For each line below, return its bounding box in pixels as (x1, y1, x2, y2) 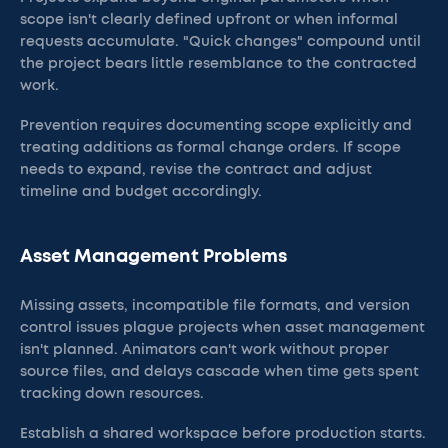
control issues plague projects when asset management (20, 321, 425, 335)
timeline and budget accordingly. (20, 185, 262, 199)
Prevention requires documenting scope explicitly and (20, 119, 412, 133)
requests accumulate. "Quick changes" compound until (20, 35, 421, 49)
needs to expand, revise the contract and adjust (20, 163, 372, 177)
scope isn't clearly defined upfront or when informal (20, 13, 398, 27)
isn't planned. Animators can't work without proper (20, 343, 389, 357)
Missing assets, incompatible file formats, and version (20, 299, 410, 313)
